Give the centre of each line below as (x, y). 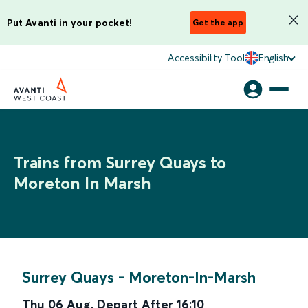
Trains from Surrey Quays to (120, 163)
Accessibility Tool (206, 58)
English (273, 58)
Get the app (218, 22)
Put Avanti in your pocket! (70, 22)
